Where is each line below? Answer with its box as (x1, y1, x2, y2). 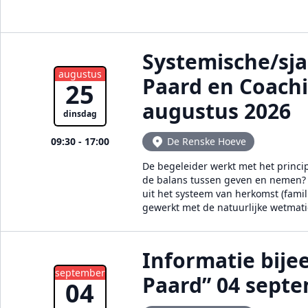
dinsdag (63, 108, 97, 120)
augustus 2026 (142, 97, 291, 125)
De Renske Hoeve (167, 135, 246, 148)
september (54, 266, 105, 279)
